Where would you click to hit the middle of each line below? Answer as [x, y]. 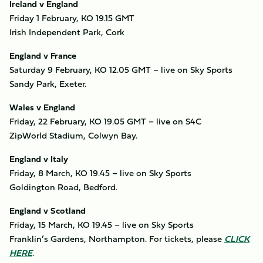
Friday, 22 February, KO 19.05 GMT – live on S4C [105, 121]
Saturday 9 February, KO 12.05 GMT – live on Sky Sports [121, 70]
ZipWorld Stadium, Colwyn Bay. [73, 135]
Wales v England [42, 107]
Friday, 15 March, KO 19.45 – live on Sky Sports [102, 225]
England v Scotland [48, 210]
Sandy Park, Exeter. [48, 84]
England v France [43, 55]
